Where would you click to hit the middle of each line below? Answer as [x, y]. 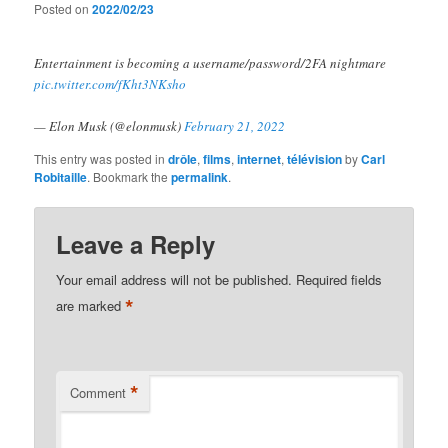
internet [259, 158]
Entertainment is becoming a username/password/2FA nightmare [210, 62]
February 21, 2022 [235, 125]
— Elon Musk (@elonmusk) [109, 125]
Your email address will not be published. [174, 279]
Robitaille [61, 176]
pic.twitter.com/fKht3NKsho [110, 83]
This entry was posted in [101, 158]
